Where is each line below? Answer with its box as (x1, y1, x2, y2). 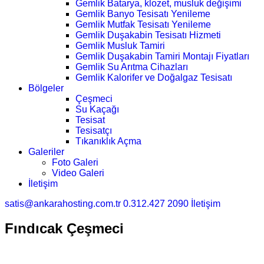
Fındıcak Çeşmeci (5, 220, 124, 237)
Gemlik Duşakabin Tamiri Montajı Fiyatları (75, 51, 249, 61)
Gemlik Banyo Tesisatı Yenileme (75, 8, 210, 19)
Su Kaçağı (75, 104, 119, 114)
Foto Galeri (52, 157, 98, 167)
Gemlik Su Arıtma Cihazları (75, 61, 188, 72)
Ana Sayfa (5, 249, 48, 259)
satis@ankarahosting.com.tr (5, 198, 121, 209)
